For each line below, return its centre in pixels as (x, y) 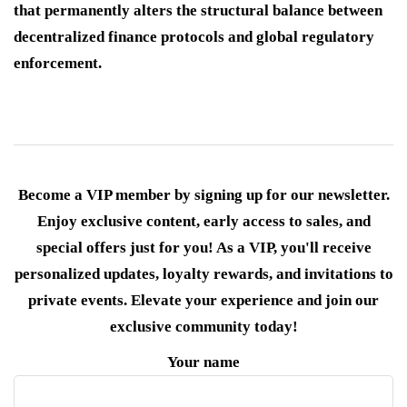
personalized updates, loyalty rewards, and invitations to (203, 273)
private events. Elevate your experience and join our (203, 300)
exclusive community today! (203, 326)
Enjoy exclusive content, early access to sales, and (203, 221)
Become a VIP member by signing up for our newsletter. (203, 194)
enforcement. (58, 63)
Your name (203, 362)
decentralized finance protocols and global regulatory (194, 36)
